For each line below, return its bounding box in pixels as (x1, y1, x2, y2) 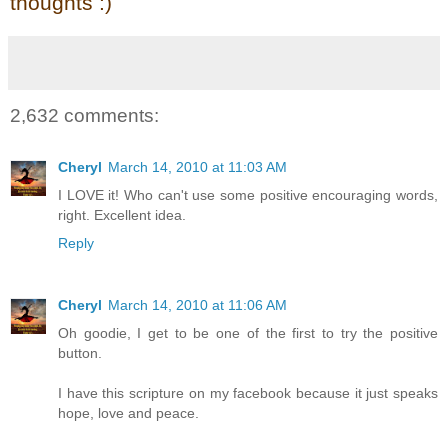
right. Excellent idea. (58, 206, 186, 223)
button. (58, 344, 102, 361)
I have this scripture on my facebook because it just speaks (58, 384, 438, 401)
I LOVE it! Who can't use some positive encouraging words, (58, 186, 438, 203)
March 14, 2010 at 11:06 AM (108, 296, 287, 313)
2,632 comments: (10, 104, 159, 126)
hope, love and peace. (58, 404, 199, 421)
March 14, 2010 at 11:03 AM (108, 158, 287, 175)
